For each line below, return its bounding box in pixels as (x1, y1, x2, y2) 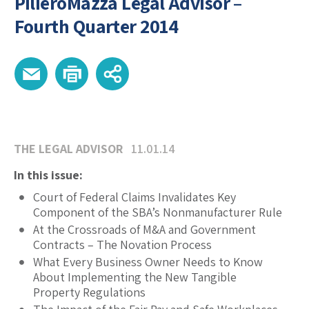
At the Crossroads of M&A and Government (33, 221, 256, 238)
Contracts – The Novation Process (33, 237, 212, 253)
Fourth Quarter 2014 (14, 13, 178, 39)
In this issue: (14, 167, 83, 183)
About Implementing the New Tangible (33, 269, 237, 286)
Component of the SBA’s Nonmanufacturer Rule (33, 204, 282, 221)
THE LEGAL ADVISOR (14, 141, 123, 157)
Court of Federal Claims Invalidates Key (33, 189, 236, 206)
